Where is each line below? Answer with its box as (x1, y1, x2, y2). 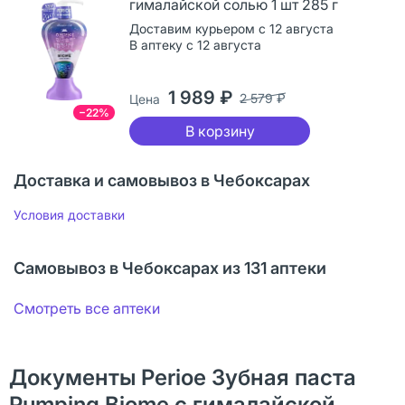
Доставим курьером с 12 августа (129, 20, 334, 36)
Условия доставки (14, 206, 125, 222)
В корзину (184, 121, 255, 140)
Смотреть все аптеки (14, 298, 160, 317)
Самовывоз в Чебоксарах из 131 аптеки (14, 258, 326, 278)
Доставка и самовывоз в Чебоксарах (14, 170, 310, 190)
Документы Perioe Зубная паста (9, 363, 356, 391)
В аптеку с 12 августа (129, 36, 261, 52)
